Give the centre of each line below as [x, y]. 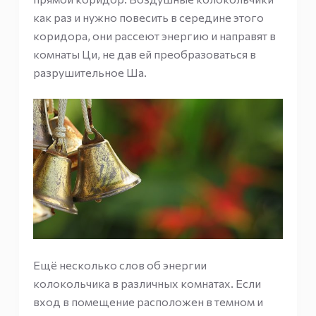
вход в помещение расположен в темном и [148, 302]
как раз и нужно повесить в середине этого [148, 17]
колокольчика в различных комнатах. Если [147, 283]
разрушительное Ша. [90, 72]
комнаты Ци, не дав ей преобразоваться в [144, 54]
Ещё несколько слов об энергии [120, 265]
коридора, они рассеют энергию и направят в [154, 36]
